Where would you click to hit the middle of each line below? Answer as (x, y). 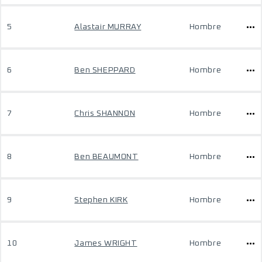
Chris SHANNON (105, 113)
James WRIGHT (106, 243)
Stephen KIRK (101, 200)
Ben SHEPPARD (105, 70)
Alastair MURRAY (108, 27)
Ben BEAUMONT (106, 157)
